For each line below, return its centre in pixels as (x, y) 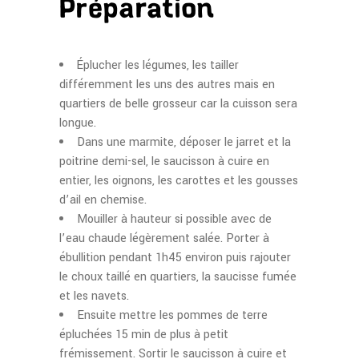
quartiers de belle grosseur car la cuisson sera (178, 104)
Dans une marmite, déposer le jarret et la (184, 142)
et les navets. (94, 296)
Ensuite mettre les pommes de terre (172, 315)
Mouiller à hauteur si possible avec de (174, 219)
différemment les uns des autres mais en (167, 85)
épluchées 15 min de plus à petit (144, 335)
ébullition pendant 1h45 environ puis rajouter (175, 258)
